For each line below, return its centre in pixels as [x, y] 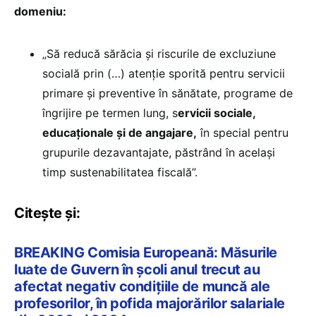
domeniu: [40, 12]
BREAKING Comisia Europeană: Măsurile [146, 253]
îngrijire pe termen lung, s [110, 113]
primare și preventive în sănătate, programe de [168, 93]
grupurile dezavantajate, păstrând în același [159, 153]
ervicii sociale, [217, 113]
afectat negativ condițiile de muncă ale [142, 287]
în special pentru [243, 133]
